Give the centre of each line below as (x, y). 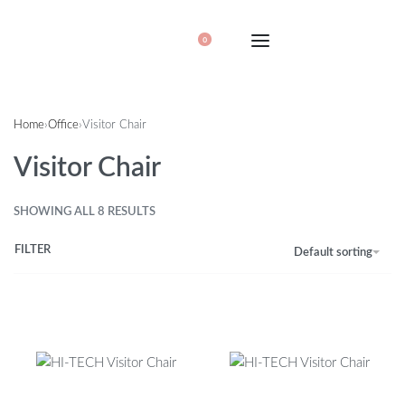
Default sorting (333, 252)
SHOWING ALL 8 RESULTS (85, 212)
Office (63, 124)
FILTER (33, 250)
